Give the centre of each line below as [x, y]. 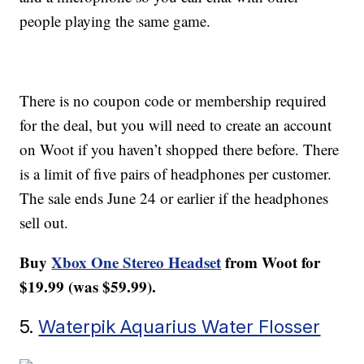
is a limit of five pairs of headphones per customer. [176, 174]
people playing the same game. [115, 21]
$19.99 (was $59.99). [88, 287]
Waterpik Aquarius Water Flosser [180, 327]
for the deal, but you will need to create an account [176, 125]
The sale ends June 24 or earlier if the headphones [174, 198]
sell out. [44, 223]
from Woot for [271, 262]
